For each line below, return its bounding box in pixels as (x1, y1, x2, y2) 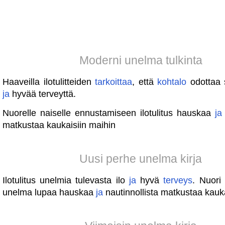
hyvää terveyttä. (10, 89, 76, 99)
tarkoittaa (95, 77, 133, 87)
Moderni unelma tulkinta (79, 54, 202, 67)
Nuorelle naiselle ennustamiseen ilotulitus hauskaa (3, 108, 215, 118)
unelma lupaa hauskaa (3, 187, 96, 197)
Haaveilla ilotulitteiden (3, 77, 95, 87)
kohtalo (157, 77, 187, 87)
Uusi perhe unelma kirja (79, 152, 202, 165)
